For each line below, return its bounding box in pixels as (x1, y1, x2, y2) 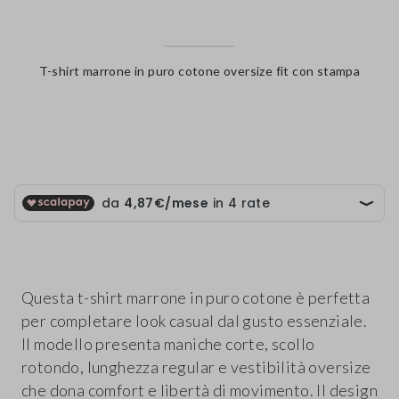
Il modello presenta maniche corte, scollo (21, 334, 315, 354)
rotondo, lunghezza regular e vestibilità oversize (21, 357, 371, 378)
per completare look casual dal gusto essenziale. (21, 311, 368, 331)
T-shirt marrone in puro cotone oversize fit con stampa (38, 63, 361, 79)
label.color (172, 111, 227, 126)
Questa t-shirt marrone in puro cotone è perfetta (21, 288, 370, 308)
